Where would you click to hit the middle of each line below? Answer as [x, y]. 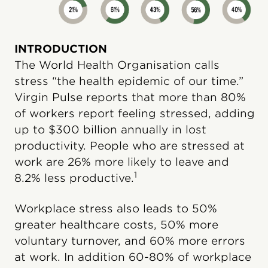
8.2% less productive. [74, 178]
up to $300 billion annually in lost [110, 129]
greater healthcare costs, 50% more [116, 224]
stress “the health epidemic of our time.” [129, 81]
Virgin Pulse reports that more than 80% [130, 97]
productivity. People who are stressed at [130, 145]
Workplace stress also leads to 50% [116, 208]
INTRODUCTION [61, 48]
